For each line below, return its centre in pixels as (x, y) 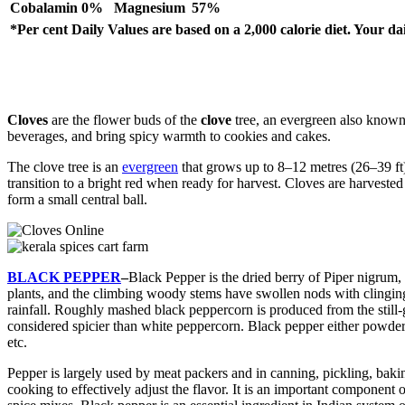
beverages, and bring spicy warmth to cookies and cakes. (169, 136)
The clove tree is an (65, 167)
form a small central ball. (77, 199)
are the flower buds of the (124, 120)
